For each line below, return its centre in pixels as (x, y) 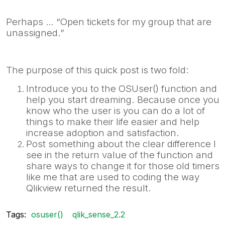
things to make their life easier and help (113, 122)
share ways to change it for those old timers (123, 166)
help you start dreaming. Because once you (123, 99)
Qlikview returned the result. (89, 188)
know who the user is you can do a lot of (116, 110)
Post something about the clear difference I (121, 144)
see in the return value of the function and (120, 155)
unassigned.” (35, 33)
